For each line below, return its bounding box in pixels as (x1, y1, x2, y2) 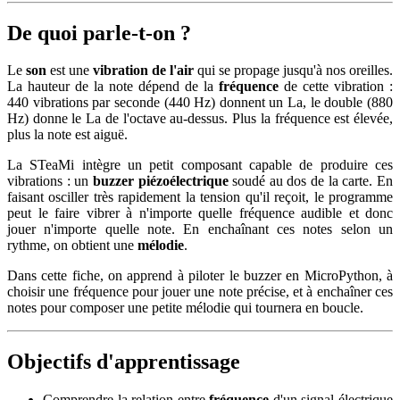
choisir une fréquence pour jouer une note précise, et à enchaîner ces (7, 284, 393, 300)
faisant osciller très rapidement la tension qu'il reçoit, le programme (7, 189, 393, 205)
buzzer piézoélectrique (92, 173, 229, 189)
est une (46, 62, 93, 79)
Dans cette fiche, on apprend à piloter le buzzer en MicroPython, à (7, 268, 393, 284)
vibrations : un (7, 173, 93, 189)
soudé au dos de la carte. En (228, 173, 394, 189)
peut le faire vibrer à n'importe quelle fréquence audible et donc (7, 205, 393, 221)
